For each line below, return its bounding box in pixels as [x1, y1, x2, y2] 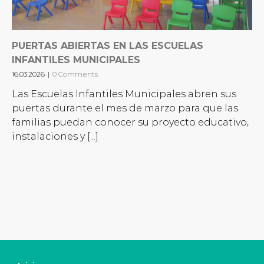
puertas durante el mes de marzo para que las [12, 103, 238, 114]
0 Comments [52, 70, 98, 79]
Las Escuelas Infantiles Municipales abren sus [12, 88, 236, 100]
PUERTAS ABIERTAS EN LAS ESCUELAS [12, 40, 203, 52]
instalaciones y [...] [12, 131, 98, 143]
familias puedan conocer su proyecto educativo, [12, 117, 249, 128]
